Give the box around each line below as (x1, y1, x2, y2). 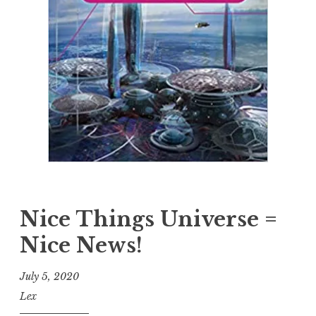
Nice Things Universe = (20, 206, 277, 232)
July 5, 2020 (20, 269, 79, 283)
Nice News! (20, 232, 142, 258)
